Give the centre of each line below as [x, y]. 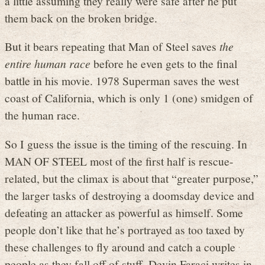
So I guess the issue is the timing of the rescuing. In [126, 143]
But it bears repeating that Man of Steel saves [112, 46]
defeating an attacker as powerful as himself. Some [124, 212]
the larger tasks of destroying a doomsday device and [130, 195]
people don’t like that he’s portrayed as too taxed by [125, 229]
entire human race [48, 64]
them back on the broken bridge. [81, 17]
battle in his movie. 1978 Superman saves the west [122, 81]
